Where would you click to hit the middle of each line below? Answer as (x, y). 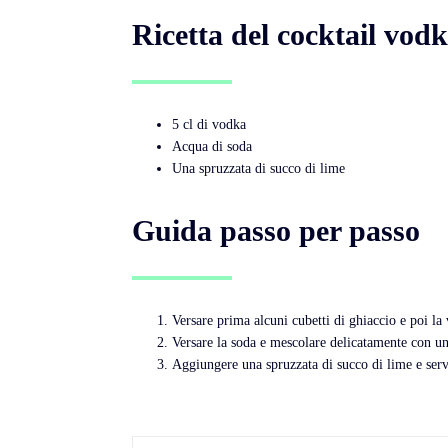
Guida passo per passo (276, 230)
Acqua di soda (212, 146)
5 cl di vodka (209, 124)
